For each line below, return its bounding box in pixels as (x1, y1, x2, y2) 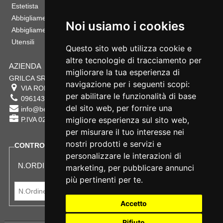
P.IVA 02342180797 (20, 115, 82, 124)
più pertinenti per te (65, 175, 141, 185)
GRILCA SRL (8, 74, 50, 83)
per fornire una (116, 103, 172, 113)
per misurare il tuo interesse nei (65, 127, 184, 137)
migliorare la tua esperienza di (65, 67, 180, 77)
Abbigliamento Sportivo (11, 14, 84, 22)
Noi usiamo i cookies (65, 19, 185, 33)
